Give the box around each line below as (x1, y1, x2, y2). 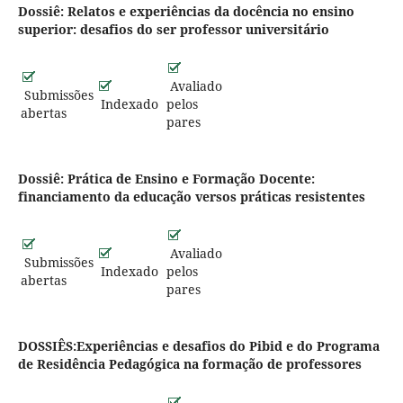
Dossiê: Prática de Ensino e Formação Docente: (17, 169, 315, 187)
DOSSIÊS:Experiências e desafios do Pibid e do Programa (17, 336, 380, 354)
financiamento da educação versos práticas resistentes (17, 187, 365, 205)
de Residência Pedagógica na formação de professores (17, 354, 362, 372)
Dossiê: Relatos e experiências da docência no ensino (17, 2, 354, 20)
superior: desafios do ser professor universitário (17, 20, 329, 38)
